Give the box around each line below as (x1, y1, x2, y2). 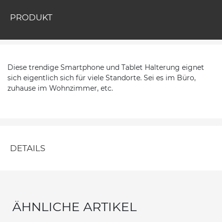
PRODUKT (10, 12, 53, 22)
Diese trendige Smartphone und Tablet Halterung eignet (7, 62, 204, 72)
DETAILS (10, 143, 45, 153)
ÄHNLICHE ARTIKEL (12, 199, 137, 214)
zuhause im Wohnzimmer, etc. (7, 83, 113, 93)
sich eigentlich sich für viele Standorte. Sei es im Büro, (7, 73, 196, 82)
